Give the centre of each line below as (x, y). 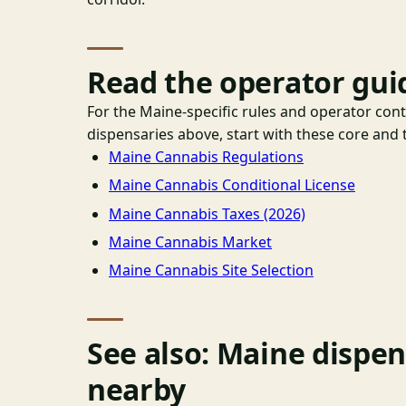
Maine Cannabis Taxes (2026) (207, 213)
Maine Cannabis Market (190, 242)
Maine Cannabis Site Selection (211, 271)
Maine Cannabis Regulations (206, 156)
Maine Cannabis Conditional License (232, 185)
